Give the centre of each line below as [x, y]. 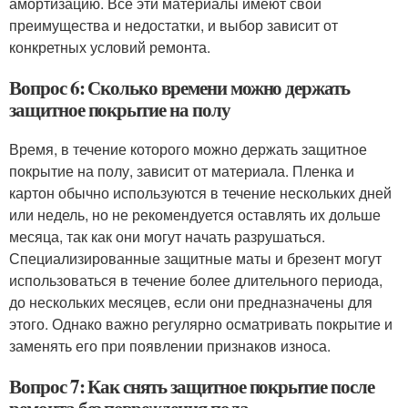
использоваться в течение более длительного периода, [196, 280]
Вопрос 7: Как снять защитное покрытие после [192, 386]
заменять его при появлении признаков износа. [170, 346]
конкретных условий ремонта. [110, 47]
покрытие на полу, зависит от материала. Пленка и [182, 171]
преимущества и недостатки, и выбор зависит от [173, 25]
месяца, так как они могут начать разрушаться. [167, 236]
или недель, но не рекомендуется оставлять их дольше [195, 214]
